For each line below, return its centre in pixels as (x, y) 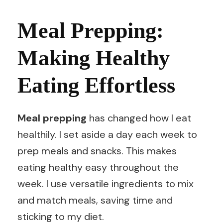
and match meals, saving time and (95, 200)
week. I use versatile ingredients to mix (106, 184)
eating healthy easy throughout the (98, 167)
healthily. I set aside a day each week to (107, 135)
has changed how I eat (139, 118)
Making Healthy (94, 58)
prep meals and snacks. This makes (97, 151)
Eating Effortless (96, 86)
